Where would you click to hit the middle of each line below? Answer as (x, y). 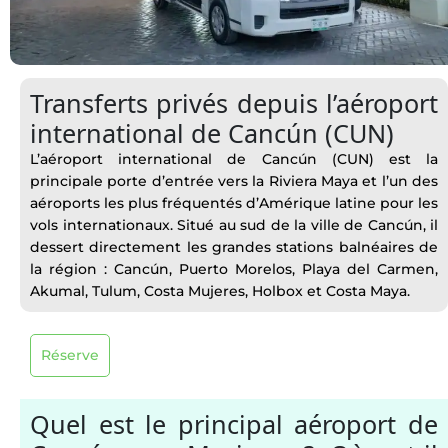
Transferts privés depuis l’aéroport (234, 103)
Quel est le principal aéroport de (234, 424)
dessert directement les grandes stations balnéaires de (234, 247)
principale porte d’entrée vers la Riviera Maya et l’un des (234, 181)
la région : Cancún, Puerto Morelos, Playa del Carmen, (234, 269)
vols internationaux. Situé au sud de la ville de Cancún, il (234, 225)
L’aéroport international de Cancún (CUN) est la (234, 159)
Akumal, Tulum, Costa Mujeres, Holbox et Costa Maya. (220, 291)
